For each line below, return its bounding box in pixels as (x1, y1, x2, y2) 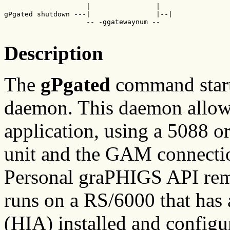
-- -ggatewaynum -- (4, 17, 160, 26)
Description (4, 42, 103, 64)
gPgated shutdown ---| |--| (4, 10, 172, 18)
